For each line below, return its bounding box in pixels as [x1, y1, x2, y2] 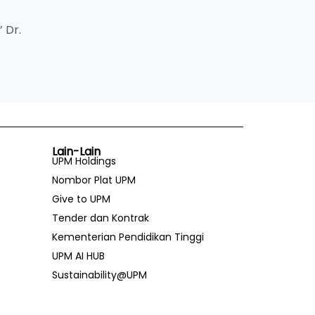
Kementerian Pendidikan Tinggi [51, 230, 204, 245]
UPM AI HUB [51, 249, 105, 264]
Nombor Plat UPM [51, 173, 136, 188]
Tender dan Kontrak [51, 211, 149, 226]
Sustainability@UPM [51, 268, 147, 283]
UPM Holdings [51, 154, 116, 169]
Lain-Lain [51, 143, 101, 160]
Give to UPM [51, 192, 110, 207]
